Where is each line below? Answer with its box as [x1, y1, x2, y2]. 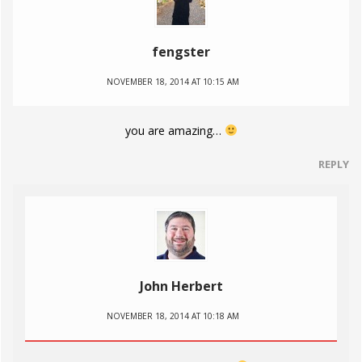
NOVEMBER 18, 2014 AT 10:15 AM [107, 75, 239, 87]
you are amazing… [124, 122, 225, 138]
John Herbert [139, 276, 223, 295]
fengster [152, 42, 210, 61]
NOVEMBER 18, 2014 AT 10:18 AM [107, 309, 239, 322]
